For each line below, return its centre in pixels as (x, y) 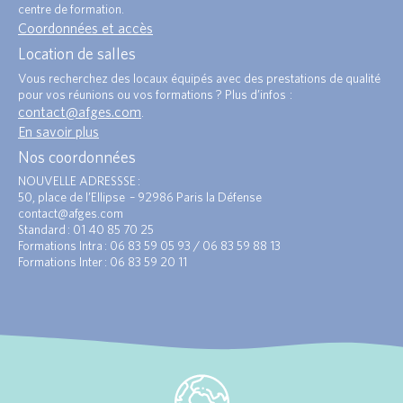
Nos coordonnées (77, 157)
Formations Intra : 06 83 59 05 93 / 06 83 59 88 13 (149, 245)
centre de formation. (71, 9)
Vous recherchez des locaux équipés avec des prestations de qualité (199, 78)
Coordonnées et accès (85, 28)
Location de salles (77, 54)
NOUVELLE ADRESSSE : (79, 180)
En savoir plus (58, 131)
